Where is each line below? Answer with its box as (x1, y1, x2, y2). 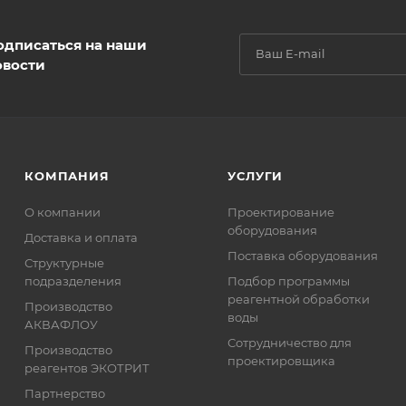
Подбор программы (227, 274, 351, 288)
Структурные (24, 256, 105, 270)
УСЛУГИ (227, 169, 284, 183)
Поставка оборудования (227, 248, 379, 263)
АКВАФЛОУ (24, 317, 99, 332)
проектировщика (227, 353, 336, 368)
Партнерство (24, 386, 106, 401)
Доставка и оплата (24, 230, 139, 245)
